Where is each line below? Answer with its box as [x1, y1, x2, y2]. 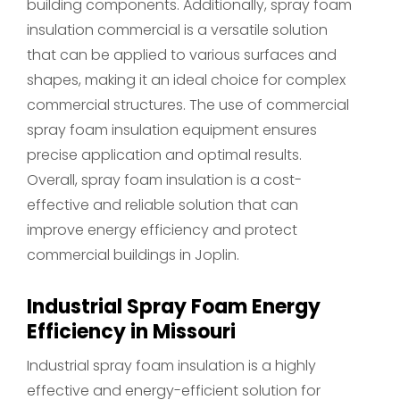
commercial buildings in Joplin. [27, 245, 239, 265]
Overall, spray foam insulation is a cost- [27, 170, 302, 190]
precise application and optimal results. [27, 145, 302, 165]
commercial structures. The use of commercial [27, 95, 349, 115]
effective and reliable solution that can [27, 195, 298, 215]
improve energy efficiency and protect [27, 220, 297, 240]
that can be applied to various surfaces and [27, 45, 337, 65]
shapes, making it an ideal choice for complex [27, 70, 346, 90]
